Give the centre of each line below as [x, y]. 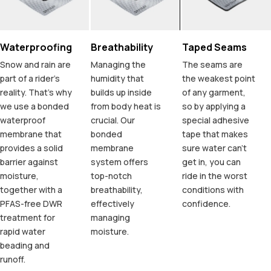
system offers [120, 162]
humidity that [118, 79]
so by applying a [214, 106]
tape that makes [215, 134]
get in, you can [211, 162]
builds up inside [122, 93]
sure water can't [214, 148]
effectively [113, 204]
